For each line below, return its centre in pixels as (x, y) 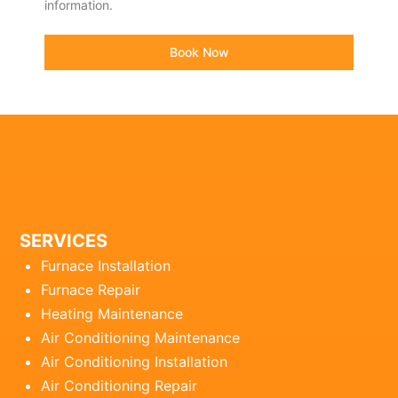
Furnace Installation (106, 266)
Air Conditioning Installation (135, 362)
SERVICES (64, 241)
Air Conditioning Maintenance (141, 338)
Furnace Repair (91, 290)
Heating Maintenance (112, 314)
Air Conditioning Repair (119, 386)
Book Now (199, 52)
